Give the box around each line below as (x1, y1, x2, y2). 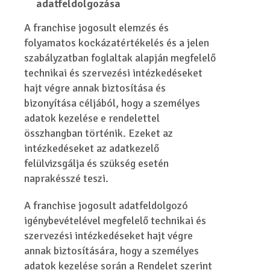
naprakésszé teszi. (24, 172, 109, 185)
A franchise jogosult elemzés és (24, 21, 169, 34)
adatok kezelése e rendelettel (24, 111, 160, 125)
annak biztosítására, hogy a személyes (24, 244, 199, 257)
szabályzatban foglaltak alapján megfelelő (24, 51, 216, 64)
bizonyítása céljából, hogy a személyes (24, 96, 201, 110)
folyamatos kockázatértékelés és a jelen (24, 36, 210, 49)
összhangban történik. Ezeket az (24, 127, 174, 140)
